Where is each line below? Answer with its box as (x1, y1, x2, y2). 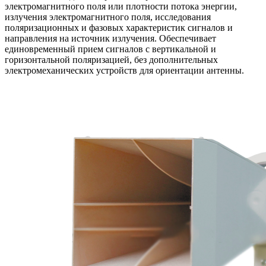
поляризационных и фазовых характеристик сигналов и (5, 22, 233, 33)
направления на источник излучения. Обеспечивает (5, 33, 216, 43)
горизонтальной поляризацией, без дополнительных (5, 54, 218, 65)
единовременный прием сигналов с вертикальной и (5, 43, 216, 54)
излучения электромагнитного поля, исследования (5, 11, 211, 22)
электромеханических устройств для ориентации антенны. (5, 65, 244, 75)
